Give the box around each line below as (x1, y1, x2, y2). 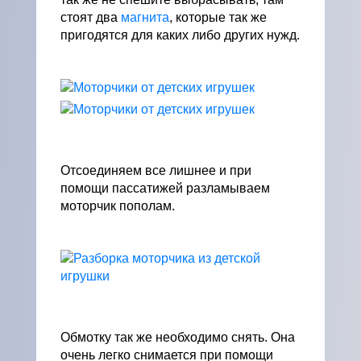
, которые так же (169, 10, 267, 24)
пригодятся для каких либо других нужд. (60, 28, 300, 42)
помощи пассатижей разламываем (60, 181, 270, 195)
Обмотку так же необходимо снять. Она (60, 330, 295, 344)
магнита (121, 10, 169, 24)
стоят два (60, 10, 121, 24)
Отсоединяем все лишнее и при (60, 164, 251, 177)
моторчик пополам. (60, 199, 175, 213)
